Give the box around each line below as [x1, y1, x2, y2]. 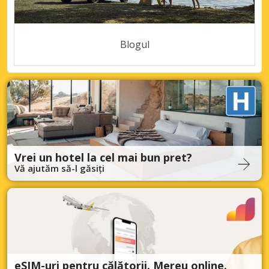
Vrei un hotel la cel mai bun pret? [14, 150, 192, 165]
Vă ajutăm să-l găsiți [14, 162, 104, 175]
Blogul [119, 38, 150, 52]
